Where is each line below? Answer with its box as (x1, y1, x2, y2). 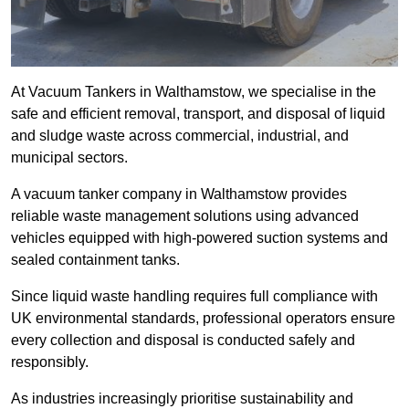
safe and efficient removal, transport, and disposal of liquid (11, 106, 385, 122)
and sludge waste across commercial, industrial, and (11, 128, 349, 144)
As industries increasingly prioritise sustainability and (11, 391, 353, 407)
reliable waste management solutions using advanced (11, 208, 359, 225)
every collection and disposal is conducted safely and (11, 332, 355, 349)
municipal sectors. (11, 150, 128, 166)
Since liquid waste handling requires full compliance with (11, 288, 378, 305)
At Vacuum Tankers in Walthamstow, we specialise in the (11, 84, 376, 100)
